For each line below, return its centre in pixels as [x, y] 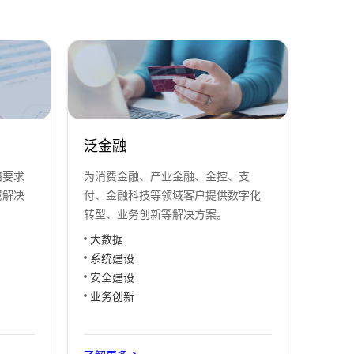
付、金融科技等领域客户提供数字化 [173, 195]
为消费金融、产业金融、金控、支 [167, 176]
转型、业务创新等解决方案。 [156, 214]
